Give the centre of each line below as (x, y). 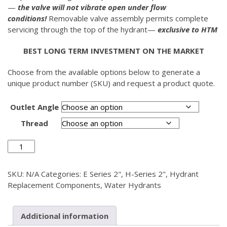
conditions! (28, 18)
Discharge (25, 145)
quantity (21, 190)
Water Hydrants (133, 185)
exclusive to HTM (187, 29)
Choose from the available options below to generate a (104, 72)
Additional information (65, 216)
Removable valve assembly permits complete (128, 18)
